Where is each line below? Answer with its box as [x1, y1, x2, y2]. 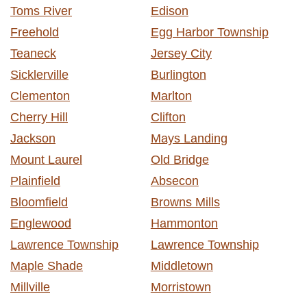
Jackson [10, 131, 56, 145]
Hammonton [150, 216, 218, 230]
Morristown [150, 280, 211, 294]
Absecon [150, 173, 199, 188]
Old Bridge [150, 152, 209, 167]
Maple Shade [10, 258, 83, 273]
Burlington [150, 67, 206, 82]
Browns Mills [150, 195, 220, 209]
